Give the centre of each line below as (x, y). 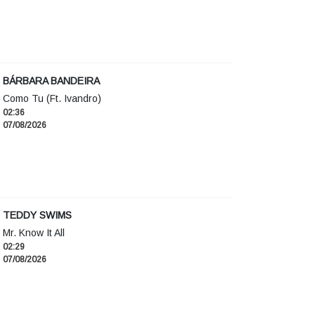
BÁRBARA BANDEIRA (51, 81)
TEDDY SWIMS (37, 216)
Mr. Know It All (34, 233)
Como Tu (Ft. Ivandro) (52, 99)
